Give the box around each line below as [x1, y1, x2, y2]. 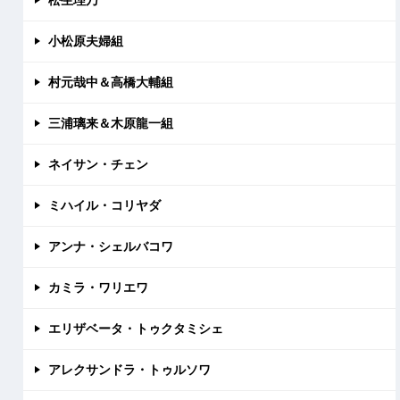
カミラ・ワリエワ [47, 279, 148, 295]
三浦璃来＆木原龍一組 [47, 115, 173, 130]
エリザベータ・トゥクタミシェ [47, 321, 223, 336]
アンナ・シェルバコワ [47, 238, 173, 254]
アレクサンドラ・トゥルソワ [47, 362, 211, 377]
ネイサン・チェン [47, 156, 148, 171]
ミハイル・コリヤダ [47, 197, 161, 212]
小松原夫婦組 [47, 33, 123, 48]
